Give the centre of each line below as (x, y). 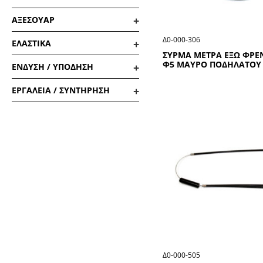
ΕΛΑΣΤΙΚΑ (31, 43)
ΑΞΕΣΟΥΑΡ (33, 20)
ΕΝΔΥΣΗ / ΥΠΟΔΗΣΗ (53, 67)
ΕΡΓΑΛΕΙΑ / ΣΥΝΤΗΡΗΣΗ (61, 90)
